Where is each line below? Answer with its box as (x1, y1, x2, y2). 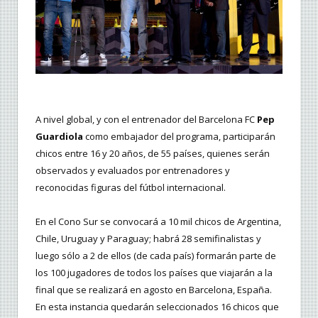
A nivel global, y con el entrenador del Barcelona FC (35, 113, 257, 126)
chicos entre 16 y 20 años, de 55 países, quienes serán (35, 147, 270, 160)
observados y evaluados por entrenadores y (35, 164, 230, 177)
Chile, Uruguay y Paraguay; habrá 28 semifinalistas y (35, 232, 261, 246)
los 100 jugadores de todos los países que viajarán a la (35, 266, 273, 280)
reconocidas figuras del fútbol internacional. (35, 181, 226, 194)
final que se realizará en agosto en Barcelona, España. (35, 283, 272, 297)
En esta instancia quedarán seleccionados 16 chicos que (35, 300, 279, 314)
